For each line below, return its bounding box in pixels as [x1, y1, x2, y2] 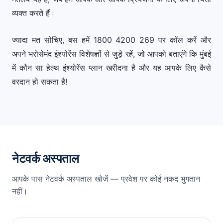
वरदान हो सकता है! [12, 77, 67, 87]
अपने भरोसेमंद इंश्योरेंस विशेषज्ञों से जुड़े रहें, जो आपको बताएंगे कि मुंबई [12, 49, 211, 59]
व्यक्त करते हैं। [12, 8, 55, 18]
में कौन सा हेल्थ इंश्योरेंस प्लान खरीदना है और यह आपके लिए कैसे [12, 63, 211, 73]
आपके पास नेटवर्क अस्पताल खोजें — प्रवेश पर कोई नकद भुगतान [12, 174, 200, 184]
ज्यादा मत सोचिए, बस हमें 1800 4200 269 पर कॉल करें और [12, 35, 211, 45]
